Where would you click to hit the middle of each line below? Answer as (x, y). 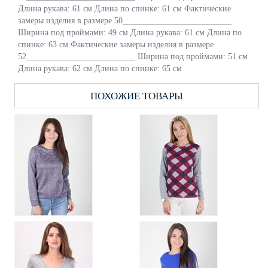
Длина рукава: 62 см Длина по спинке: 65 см (100, 68)
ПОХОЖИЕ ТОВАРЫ (137, 96)
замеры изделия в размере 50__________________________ (125, 20)
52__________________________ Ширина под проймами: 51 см (133, 56)
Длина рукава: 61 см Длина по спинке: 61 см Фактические (124, 8)
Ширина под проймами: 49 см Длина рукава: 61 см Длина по (130, 32)
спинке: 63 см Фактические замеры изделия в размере (116, 44)
